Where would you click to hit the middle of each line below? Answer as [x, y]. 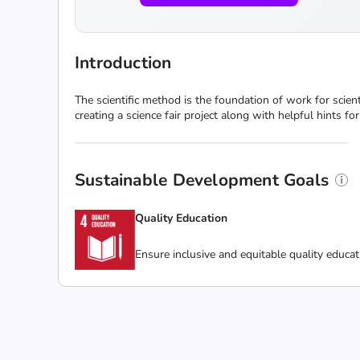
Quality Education [181, 218]
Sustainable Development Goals [202, 180]
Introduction [123, 63]
